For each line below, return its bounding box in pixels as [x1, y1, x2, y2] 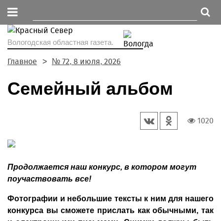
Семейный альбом [7, 78, 173, 99]
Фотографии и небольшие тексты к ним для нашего [7, 194, 214, 203]
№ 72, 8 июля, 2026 [52, 57, 121, 66]
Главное [7, 57, 37, 66]
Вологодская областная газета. [7, 38, 113, 46]
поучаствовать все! [7, 175, 91, 183]
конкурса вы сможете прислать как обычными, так [7, 206, 214, 215]
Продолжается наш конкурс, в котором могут [7, 163, 196, 171]
